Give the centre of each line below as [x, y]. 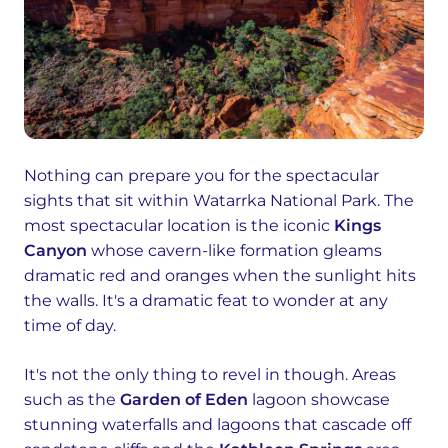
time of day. [70, 326]
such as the [72, 400]
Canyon [55, 251]
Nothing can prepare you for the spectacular [201, 176]
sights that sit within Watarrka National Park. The [219, 201]
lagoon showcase [319, 400]
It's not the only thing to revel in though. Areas [210, 375]
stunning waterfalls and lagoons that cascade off [217, 425]
